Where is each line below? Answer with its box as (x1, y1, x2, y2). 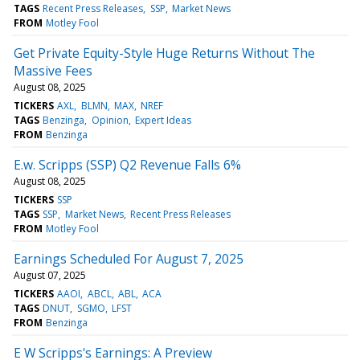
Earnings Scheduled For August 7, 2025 (14, 249, 243, 268)
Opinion (91, 112, 129, 127)
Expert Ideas (134, 112, 191, 127)
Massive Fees (14, 61, 92, 80)
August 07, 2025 (14, 268, 86, 282)
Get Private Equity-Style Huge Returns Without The (14, 43, 315, 62)
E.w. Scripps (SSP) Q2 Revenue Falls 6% (14, 155, 241, 174)
